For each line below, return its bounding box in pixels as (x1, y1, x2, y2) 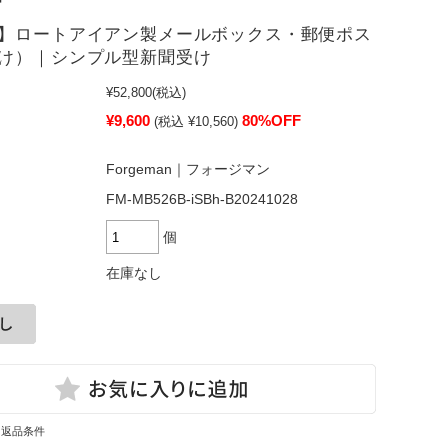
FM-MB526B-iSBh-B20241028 (106, 192, 298, 207)
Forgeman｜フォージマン (106, 162, 270, 177)
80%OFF (242, 112, 301, 129)
